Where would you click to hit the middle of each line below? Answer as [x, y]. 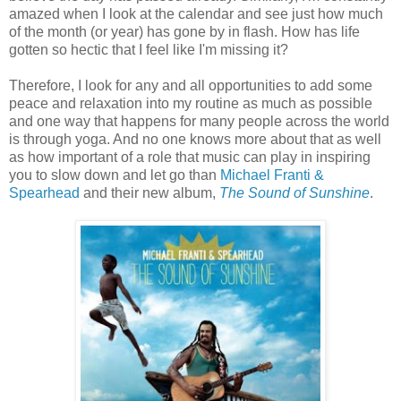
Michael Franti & [272, 175]
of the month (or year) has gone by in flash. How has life [184, 31]
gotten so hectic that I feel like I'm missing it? [149, 49]
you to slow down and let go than [115, 175]
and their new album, [149, 192]
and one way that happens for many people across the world [199, 121]
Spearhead [44, 192]
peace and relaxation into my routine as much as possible [191, 103]
